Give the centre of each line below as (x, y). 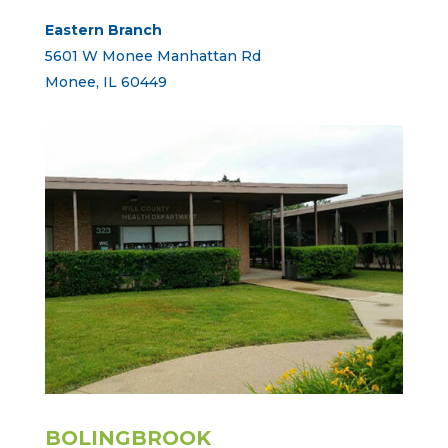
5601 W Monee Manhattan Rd (152, 56)
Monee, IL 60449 (105, 82)
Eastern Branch (103, 30)
